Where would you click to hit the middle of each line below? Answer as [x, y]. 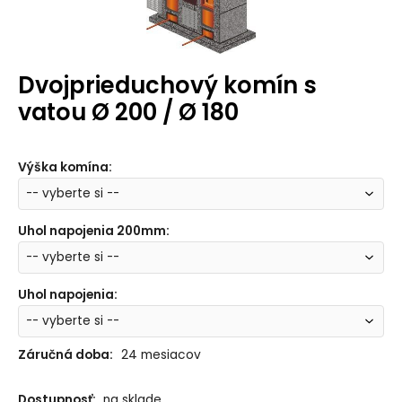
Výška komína [63, 167]
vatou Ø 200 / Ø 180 [128, 112]
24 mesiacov [161, 355]
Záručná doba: [65, 355]
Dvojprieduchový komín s [167, 85]
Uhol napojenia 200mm [92, 231]
